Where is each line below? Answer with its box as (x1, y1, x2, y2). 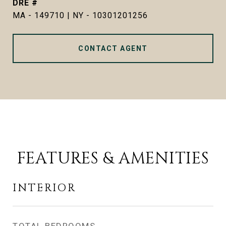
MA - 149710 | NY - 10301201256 (13, 11, 148, 20)
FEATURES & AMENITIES (17, 148, 209, 169)
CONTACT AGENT (78, 44, 148, 52)
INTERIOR (13, 181, 76, 195)
